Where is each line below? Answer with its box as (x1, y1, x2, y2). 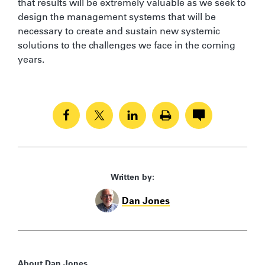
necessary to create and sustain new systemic (18, 24, 220, 37)
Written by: (111, 171, 154, 182)
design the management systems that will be (18, 10, 216, 22)
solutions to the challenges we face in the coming (18, 38, 235, 51)
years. (18, 53, 44, 65)
